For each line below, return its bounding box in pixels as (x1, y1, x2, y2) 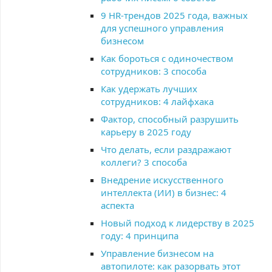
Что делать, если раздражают (101, 143, 231, 155)
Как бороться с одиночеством (101, 52, 233, 64)
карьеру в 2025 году (101, 126, 191, 138)
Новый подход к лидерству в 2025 (101, 217, 254, 229)
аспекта (101, 199, 134, 211)
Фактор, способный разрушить (101, 113, 239, 125)
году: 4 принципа (101, 229, 178, 242)
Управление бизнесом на (101, 247, 214, 259)
